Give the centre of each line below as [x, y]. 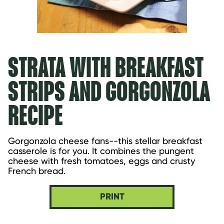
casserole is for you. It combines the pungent [101, 150]
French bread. [37, 170]
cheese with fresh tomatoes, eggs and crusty [101, 160]
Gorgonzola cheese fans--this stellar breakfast [105, 140]
